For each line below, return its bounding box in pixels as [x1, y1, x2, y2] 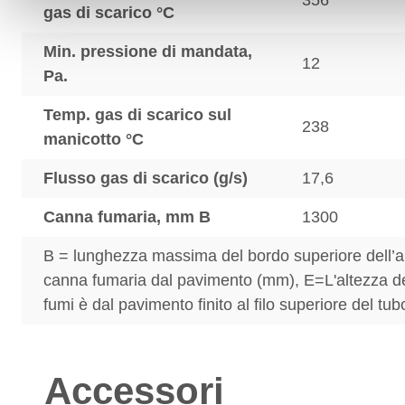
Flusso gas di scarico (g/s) [43, 169, 248, 187]
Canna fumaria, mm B [43, 208, 211, 226]
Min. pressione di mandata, [43, 42, 252, 61]
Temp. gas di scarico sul [43, 106, 231, 124]
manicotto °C [43, 130, 144, 148]
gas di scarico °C [43, 4, 174, 22]
